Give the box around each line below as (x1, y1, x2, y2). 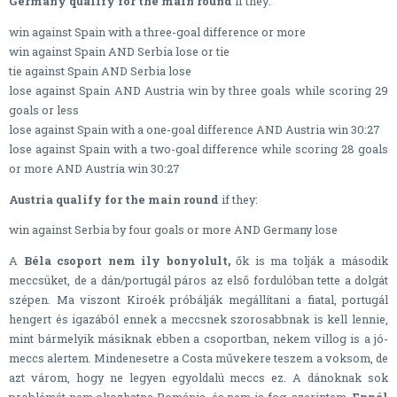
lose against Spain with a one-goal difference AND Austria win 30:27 (9, 121, 380, 136)
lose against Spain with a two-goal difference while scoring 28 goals (9, 141, 388, 156)
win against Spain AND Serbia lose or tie (9, 43, 230, 58)
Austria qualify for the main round (9, 191, 219, 206)
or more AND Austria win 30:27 (9, 160, 180, 175)
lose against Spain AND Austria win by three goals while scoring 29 (9, 82, 388, 97)
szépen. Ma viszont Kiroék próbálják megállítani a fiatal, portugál (9, 292, 388, 307)
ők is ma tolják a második (230, 253, 389, 269)
